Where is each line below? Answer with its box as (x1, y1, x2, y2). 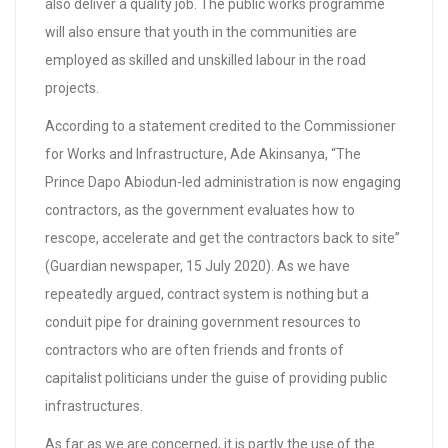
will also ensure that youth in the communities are (45, 24, 357, 40)
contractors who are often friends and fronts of (45, 342, 344, 358)
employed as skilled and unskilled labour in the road (45, 52, 366, 68)
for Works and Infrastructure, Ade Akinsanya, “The (45, 146, 361, 162)
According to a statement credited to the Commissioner (45, 118, 396, 134)
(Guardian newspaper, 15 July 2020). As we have (45, 258, 350, 274)
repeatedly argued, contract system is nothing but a (45, 286, 369, 302)
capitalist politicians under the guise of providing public (45, 370, 387, 386)
